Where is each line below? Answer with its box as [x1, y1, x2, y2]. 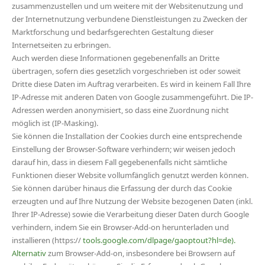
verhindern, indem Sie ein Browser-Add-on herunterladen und [12, 222, 229, 232]
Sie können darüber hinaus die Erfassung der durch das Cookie [12, 183, 232, 193]
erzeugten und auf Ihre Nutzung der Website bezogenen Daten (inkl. [12, 196, 253, 206]
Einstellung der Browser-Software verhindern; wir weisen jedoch [12, 144, 235, 154]
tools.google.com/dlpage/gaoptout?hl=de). [83, 235, 235, 245]
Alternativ [12, 248, 46, 258]
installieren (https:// [12, 235, 83, 245]
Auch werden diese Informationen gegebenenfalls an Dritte [12, 53, 219, 63]
